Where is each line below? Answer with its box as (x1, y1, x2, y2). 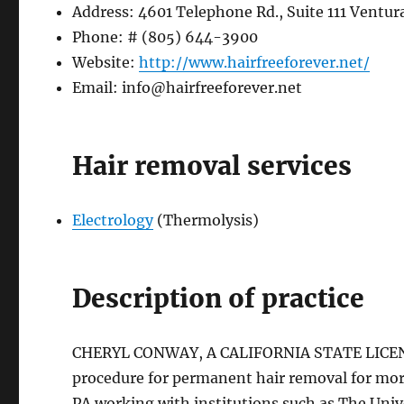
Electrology (72, 211, 154, 230)
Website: (72, 53, 140, 72)
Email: (72, 78, 123, 97)
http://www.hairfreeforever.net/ (139, 53, 371, 72)
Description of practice (72, 282, 365, 316)
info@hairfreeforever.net (122, 78, 303, 97)
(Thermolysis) (153, 211, 260, 230)
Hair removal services (72, 150, 353, 183)
